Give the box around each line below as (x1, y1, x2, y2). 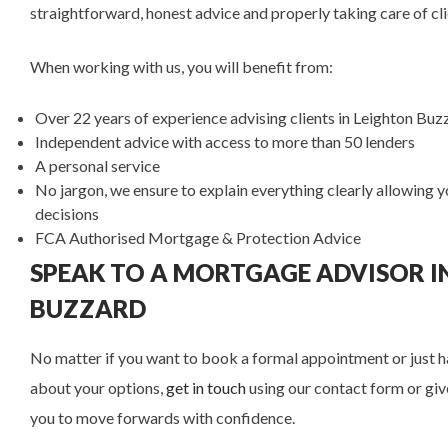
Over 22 (35, 108, 91, 127)
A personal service (35, 156, 160, 175)
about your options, (30, 378, 166, 397)
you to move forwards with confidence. (30, 408, 295, 427)
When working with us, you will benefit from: (30, 57, 333, 76)
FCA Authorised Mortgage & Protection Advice (35, 228, 361, 247)
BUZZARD (30, 294, 151, 323)
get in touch (166, 378, 246, 397)
